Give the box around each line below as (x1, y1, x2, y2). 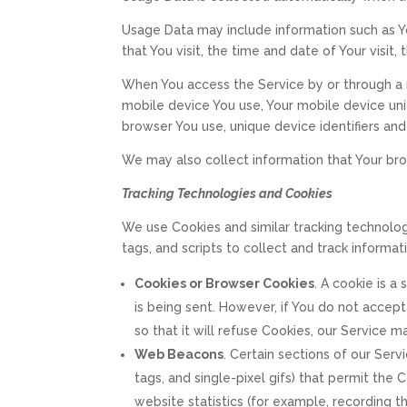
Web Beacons (134, 346, 224, 362)
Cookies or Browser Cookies (134, 275, 315, 291)
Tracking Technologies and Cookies (122, 185, 333, 201)
